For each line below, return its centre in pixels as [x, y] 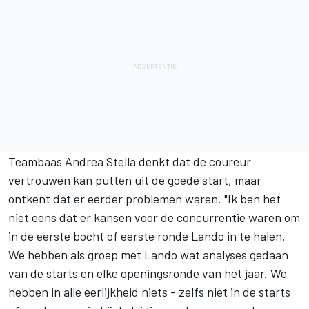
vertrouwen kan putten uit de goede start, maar [135, 180]
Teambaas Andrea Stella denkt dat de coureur [130, 161]
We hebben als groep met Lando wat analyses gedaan [148, 254]
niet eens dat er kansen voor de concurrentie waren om [154, 217]
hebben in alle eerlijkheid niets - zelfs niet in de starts [149, 291]
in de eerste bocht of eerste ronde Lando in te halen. [147, 236]
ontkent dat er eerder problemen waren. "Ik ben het [144, 198]
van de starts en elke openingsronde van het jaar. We [148, 273]
